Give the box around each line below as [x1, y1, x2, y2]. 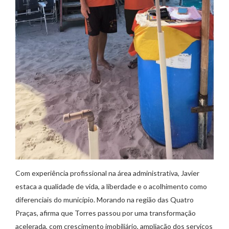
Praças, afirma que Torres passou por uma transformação [15, 208, 196, 217]
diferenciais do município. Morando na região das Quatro [15, 195, 194, 204]
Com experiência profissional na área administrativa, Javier [15, 168, 199, 177]
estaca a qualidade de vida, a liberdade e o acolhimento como [15, 181, 207, 191]
